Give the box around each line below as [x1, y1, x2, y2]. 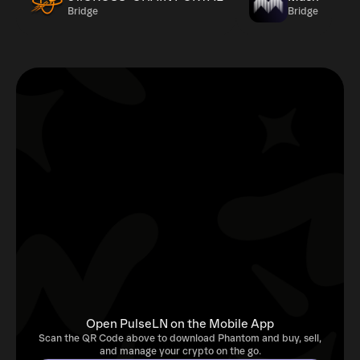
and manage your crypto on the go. [99, 346, 261, 358]
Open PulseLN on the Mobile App [86, 317, 274, 331]
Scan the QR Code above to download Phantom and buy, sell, [39, 333, 321, 345]
